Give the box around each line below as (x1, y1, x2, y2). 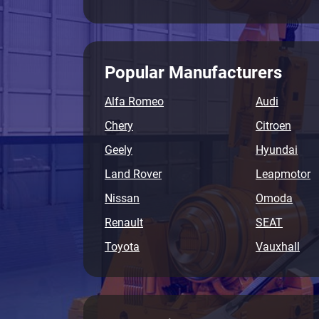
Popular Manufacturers (105, 63, 282, 83)
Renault (105, 216, 143, 229)
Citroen (256, 119, 291, 132)
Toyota (105, 240, 140, 253)
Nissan (105, 192, 140, 205)
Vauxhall (256, 240, 300, 253)
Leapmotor (256, 167, 310, 181)
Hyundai (256, 143, 298, 157)
